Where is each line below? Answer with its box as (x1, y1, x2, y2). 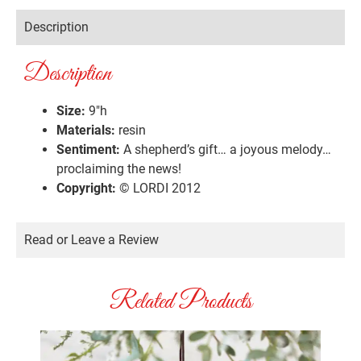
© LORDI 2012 (116, 180, 201, 197)
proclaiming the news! (56, 161, 181, 177)
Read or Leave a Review (24, 232, 159, 248)
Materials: (56, 122, 115, 139)
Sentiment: (56, 142, 120, 158)
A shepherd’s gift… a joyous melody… (120, 142, 331, 158)
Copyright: (56, 180, 116, 197)
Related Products (109, 287, 252, 318)
